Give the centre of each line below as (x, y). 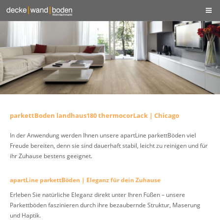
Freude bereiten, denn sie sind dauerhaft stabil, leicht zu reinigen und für (109, 146)
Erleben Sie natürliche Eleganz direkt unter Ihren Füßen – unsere (97, 195)
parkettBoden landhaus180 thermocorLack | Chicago (95, 116)
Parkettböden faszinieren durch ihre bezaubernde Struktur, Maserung (105, 205)
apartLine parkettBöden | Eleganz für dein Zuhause (85, 180)
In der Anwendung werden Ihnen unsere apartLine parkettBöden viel (103, 135)
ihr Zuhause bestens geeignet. (51, 156)
